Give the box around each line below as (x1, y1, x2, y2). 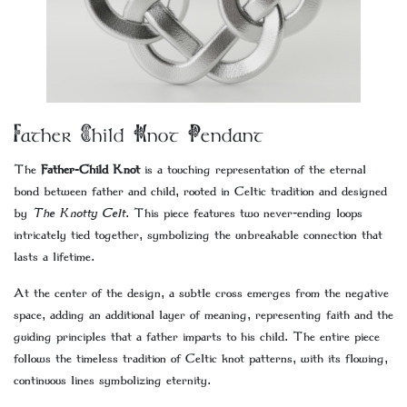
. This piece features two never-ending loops (125, 205, 362, 222)
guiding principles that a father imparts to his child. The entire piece (14, 329, 380, 345)
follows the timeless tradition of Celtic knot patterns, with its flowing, (14, 351, 388, 367)
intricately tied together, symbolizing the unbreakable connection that (14, 227, 382, 243)
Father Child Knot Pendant (14, 128, 263, 148)
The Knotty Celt (32, 205, 125, 222)
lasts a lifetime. (14, 249, 94, 265)
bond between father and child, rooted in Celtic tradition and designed (14, 184, 387, 200)
